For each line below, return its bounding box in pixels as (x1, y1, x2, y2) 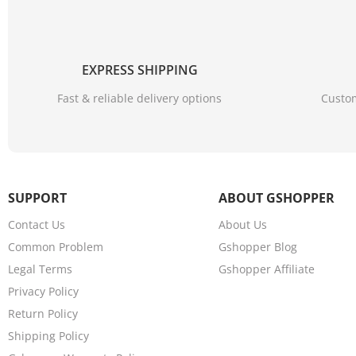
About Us (218, 217, 267, 233)
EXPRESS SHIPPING (81, 61, 198, 79)
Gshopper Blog (218, 239, 297, 255)
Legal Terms (8, 261, 72, 277)
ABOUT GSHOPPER (218, 189, 335, 207)
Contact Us (8, 217, 65, 233)
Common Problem (8, 239, 103, 255)
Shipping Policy (8, 328, 89, 344)
